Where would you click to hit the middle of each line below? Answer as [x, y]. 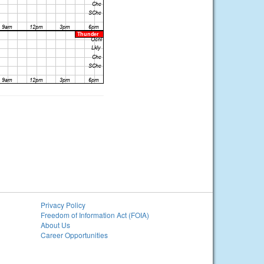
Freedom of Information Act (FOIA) [95, 215]
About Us [55, 225]
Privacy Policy [63, 205]
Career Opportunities [74, 235]
